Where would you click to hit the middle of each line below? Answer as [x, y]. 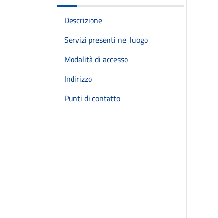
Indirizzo [78, 79]
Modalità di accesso [96, 59]
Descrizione [83, 20]
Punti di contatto [92, 98]
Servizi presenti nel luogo [106, 40]
